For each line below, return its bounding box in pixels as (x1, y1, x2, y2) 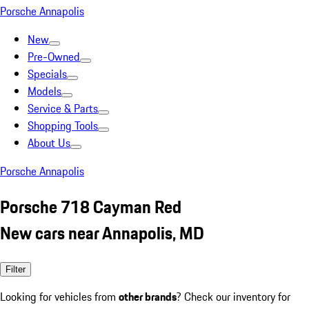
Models (28, 83, 61, 99)
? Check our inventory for (177, 288, 290, 305)
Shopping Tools (28, 117, 98, 134)
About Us (28, 134, 70, 151)
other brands (119, 288, 177, 305)
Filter (6, 263, 26, 275)
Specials (28, 66, 67, 82)
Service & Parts (28, 100, 98, 117)
